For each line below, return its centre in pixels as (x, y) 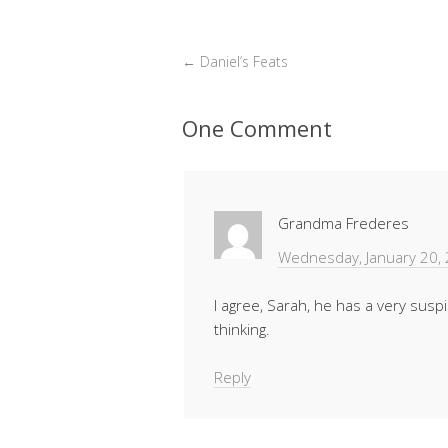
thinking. (242, 329)
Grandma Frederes (343, 223)
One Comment (257, 128)
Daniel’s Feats (242, 62)
